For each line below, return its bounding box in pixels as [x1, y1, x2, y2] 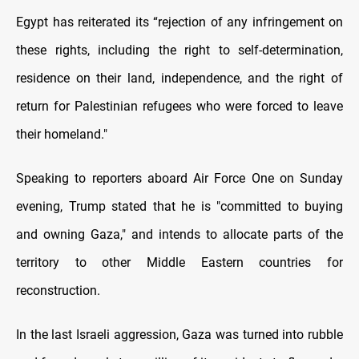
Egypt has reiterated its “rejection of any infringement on [16, 14, 343, 30]
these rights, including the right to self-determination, [16, 42, 343, 58]
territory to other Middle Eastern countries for [16, 255, 343, 271]
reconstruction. [16, 283, 100, 299]
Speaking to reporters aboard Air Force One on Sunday [16, 171, 343, 187]
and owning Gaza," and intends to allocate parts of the [16, 227, 343, 243]
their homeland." [16, 127, 107, 143]
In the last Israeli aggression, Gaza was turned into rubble [16, 327, 343, 343]
